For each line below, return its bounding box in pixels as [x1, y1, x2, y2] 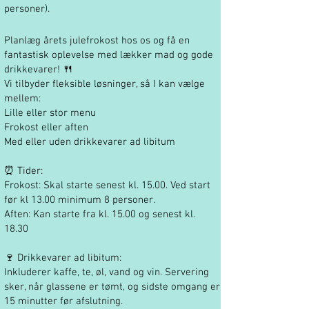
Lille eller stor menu [4, 107, 96, 119]
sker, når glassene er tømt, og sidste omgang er [4, 281, 220, 293]
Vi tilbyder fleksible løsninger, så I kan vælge [4, 78, 205, 90]
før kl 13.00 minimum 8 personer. [4, 194, 155, 206]
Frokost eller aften [4, 121, 88, 134]
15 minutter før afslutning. [4, 295, 123, 308]
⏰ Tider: [4, 165, 43, 177]
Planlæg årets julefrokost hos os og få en [4, 34, 190, 47]
